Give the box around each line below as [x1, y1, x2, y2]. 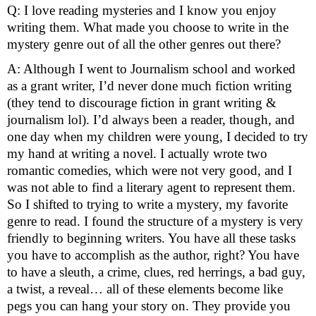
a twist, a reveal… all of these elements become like [7, 281, 283, 297]
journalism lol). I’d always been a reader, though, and [7, 112, 295, 128]
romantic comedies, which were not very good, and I [7, 163, 292, 178]
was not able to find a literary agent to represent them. [7, 180, 296, 195]
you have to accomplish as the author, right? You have [7, 248, 299, 263]
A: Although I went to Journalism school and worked [7, 61, 296, 77]
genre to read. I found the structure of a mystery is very [7, 214, 303, 229]
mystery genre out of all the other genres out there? [7, 37, 281, 52]
